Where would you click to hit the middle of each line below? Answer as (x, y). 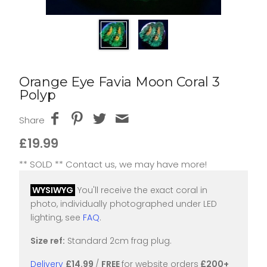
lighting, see (57, 218)
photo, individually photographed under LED (124, 204)
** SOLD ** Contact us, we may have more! (113, 164)
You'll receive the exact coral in (141, 190)
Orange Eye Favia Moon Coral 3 (119, 82)
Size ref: (48, 241)
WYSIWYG (53, 190)
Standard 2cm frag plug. (118, 241)
